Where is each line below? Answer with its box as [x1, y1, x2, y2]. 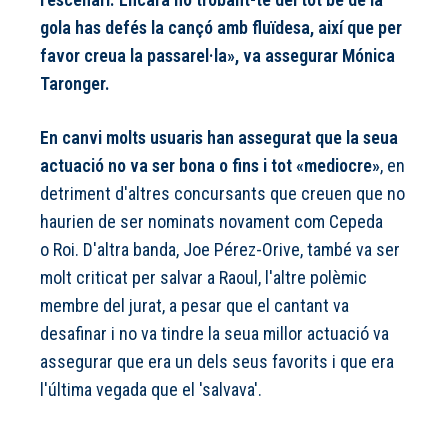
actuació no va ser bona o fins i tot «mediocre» [40, 155, 380, 177]
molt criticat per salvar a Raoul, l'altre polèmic [40, 267, 367, 289]
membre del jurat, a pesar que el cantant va [40, 295, 349, 317]
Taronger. [40, 73, 110, 95]
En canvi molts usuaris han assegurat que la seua [40, 127, 398, 149]
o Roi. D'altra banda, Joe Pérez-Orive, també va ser [40, 239, 400, 261]
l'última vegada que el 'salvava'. [40, 379, 262, 401]
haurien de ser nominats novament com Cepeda [40, 211, 383, 233]
